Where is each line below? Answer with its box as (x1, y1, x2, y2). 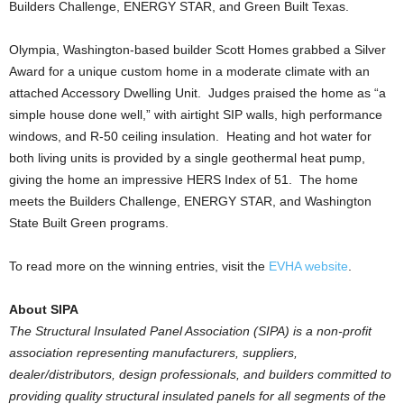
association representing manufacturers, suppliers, (9, 345, 298, 360)
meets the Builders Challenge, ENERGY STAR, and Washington (9, 194, 372, 208)
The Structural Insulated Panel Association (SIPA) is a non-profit (9, 324, 372, 338)
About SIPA (9, 302, 78, 317)
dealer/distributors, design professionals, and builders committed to (9, 367, 391, 381)
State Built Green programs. (9, 216, 169, 230)
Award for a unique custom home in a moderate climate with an (9, 64, 370, 78)
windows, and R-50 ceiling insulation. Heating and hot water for (9, 129, 372, 143)
